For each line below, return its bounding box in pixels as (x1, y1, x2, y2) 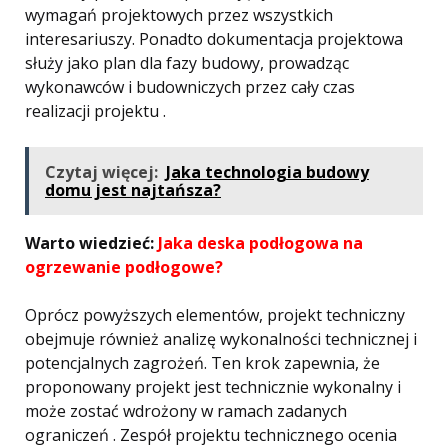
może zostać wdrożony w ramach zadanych (25, 400, 347, 422)
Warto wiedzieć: (25, 232, 158, 254)
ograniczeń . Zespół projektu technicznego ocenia (25, 424, 397, 446)
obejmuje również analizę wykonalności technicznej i (25, 328, 417, 350)
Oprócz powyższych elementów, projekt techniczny (25, 304, 405, 326)
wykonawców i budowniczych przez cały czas (25, 76, 355, 98)
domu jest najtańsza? (45, 179, 221, 201)
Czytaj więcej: (45, 161, 158, 183)
